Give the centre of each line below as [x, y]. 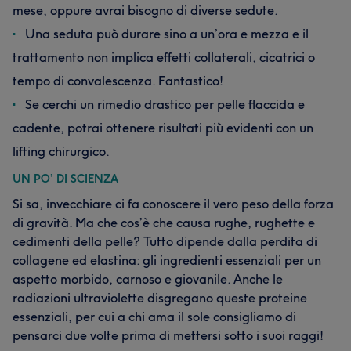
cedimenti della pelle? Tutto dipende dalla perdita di [165, 241]
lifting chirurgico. [61, 151]
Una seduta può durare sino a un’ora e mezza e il [167, 34]
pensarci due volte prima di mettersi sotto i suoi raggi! [168, 335]
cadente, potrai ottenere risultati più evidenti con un [163, 128]
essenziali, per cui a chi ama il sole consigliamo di [154, 317]
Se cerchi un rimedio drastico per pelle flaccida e [165, 104]
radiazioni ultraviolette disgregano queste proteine [160, 298]
